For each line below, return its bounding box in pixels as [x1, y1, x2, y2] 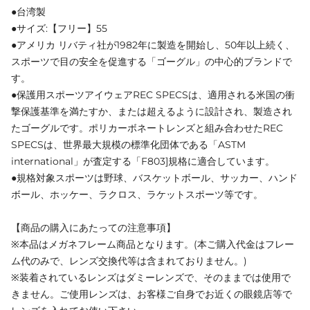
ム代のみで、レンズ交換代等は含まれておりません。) [11, 255, 247, 268]
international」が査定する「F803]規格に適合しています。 [11, 155, 275, 168]
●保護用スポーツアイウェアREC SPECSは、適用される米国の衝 [11, 89, 295, 102]
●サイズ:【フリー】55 [11, 22, 107, 35]
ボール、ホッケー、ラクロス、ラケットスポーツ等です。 [11, 188, 263, 201]
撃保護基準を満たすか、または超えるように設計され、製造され [11, 105, 292, 118]
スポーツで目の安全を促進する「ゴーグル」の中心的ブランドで [11, 55, 292, 69]
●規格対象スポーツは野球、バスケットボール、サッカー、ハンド [11, 172, 298, 185]
